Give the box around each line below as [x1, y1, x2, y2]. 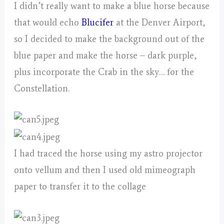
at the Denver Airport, [113, 17, 205, 28]
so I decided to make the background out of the [14, 33, 205, 45]
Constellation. [14, 83, 70, 94]
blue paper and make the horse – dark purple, [14, 50, 197, 61]
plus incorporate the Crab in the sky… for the [14, 66, 194, 78]
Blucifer [81, 17, 114, 28]
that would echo [14, 17, 82, 28]
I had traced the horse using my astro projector [14, 147, 203, 159]
